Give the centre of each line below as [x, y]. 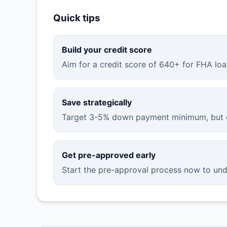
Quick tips [77, 18]
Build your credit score [107, 49]
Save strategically [97, 102]
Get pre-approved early [109, 155]
